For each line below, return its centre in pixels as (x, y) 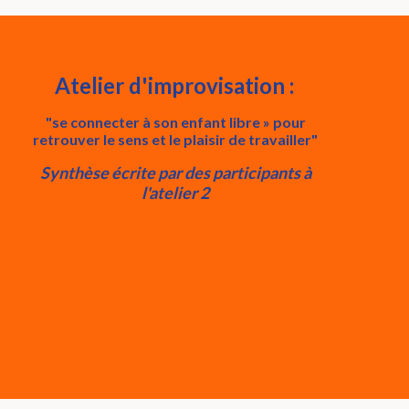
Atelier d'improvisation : (174, 85)
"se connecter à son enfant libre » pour (175, 122)
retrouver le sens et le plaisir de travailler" (175, 139)
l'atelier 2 (175, 193)
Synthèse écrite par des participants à (175, 173)
